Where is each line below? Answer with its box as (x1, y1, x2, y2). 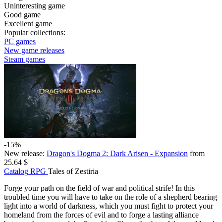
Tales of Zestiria (48, 167, 98, 175)
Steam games (4, 55, 45, 63)
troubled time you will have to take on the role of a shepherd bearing (4, 193, 217, 201)
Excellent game (4, 19, 52, 28)
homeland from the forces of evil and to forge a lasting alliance (4, 211, 199, 219)
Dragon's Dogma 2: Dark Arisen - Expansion (47, 149, 188, 158)
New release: (4, 149, 45, 158)
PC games (4, 37, 36, 46)
